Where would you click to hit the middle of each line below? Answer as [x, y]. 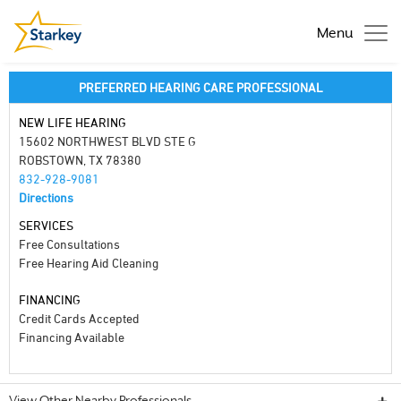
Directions [46, 197]
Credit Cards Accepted [79, 318]
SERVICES [46, 225]
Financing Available [72, 337]
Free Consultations [69, 244]
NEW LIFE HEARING [73, 122]
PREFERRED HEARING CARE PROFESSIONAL [200, 87]
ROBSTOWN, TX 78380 [80, 160]
